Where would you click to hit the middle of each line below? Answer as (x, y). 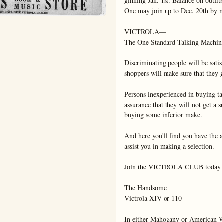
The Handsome (145, 188)
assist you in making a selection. (169, 146)
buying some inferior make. (163, 115)
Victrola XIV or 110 (153, 198)
